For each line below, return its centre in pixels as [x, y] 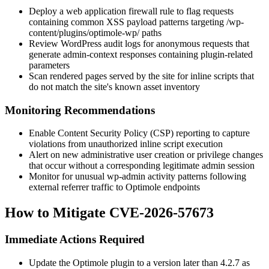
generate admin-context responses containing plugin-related [141, 54]
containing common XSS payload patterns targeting [128, 22]
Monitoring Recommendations [80, 110]
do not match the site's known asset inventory [114, 86]
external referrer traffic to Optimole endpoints [114, 187]
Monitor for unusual [68, 177]
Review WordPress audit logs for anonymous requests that [139, 43]
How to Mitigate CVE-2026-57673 [109, 213]
